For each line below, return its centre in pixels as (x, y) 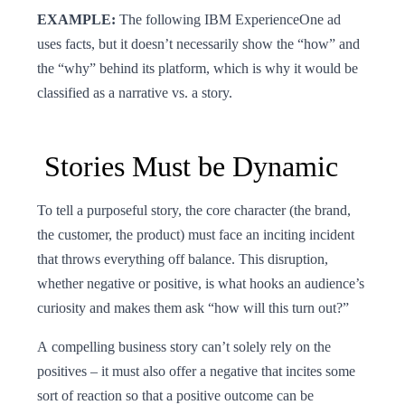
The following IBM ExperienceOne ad (228, 19)
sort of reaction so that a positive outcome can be (175, 395)
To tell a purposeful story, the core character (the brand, (194, 210)
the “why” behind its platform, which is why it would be (198, 68)
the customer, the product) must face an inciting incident (196, 234)
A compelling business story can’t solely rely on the (184, 346)
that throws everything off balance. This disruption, (183, 259)
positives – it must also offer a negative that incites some (196, 371)
